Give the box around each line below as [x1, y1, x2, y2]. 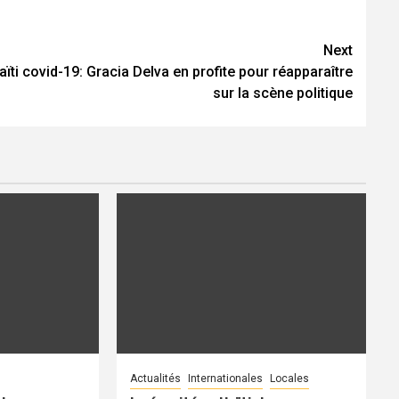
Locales [270, 371, 310, 385]
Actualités [130, 371, 182, 385]
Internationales [188, 371, 264, 385]
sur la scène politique [213, 84, 353, 102]
